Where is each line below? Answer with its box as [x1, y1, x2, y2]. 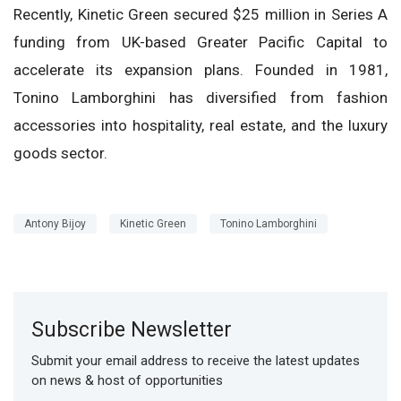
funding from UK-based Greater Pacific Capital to [13, 33, 388, 52]
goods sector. [13, 144, 107, 163]
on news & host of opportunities [31, 372, 223, 389]
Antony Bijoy [24, 218, 86, 231]
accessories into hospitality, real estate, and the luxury [13, 116, 388, 135]
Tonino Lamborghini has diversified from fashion [13, 89, 388, 107]
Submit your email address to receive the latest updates [31, 353, 360, 370]
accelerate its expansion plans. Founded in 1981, [13, 61, 388, 80]
